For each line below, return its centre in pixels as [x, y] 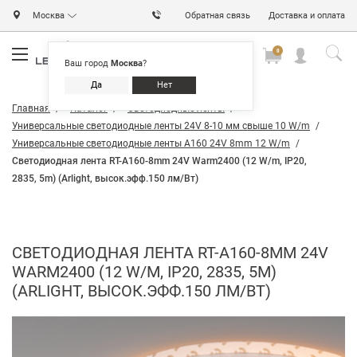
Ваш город [88, 63]
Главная [31, 108]
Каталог [89, 108]
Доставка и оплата [307, 16]
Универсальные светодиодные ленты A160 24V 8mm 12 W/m [151, 143]
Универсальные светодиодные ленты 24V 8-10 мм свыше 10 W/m [161, 126]
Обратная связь [217, 16]
